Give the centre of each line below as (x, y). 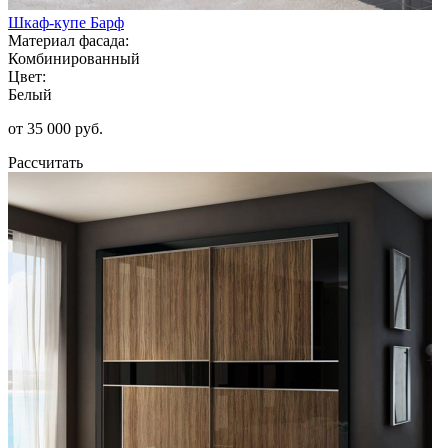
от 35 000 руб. (55, 128)
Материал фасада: (68, 40)
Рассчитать (45, 162)
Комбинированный (74, 58)
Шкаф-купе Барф (66, 22)
